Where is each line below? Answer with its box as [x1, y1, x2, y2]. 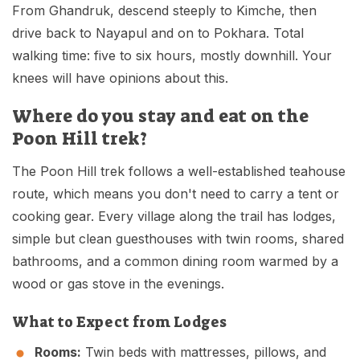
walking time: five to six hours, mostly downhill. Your [12, 47, 332, 64]
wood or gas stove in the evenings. [12, 276, 224, 292]
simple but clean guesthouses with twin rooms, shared [12, 231, 344, 247]
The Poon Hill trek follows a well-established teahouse [12, 163, 346, 180]
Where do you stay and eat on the [12, 104, 309, 129]
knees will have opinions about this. [12, 70, 228, 87]
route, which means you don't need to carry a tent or [12, 186, 339, 202]
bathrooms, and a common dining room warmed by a [12, 253, 338, 270]
